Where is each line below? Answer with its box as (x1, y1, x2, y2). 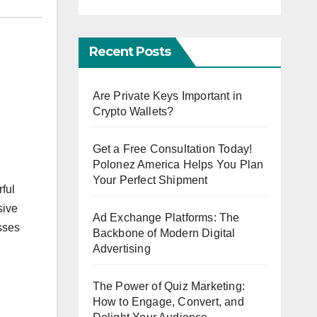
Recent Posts (88, 44, 171, 59)
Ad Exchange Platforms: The (92, 212, 240, 224)
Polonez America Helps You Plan (92, 158, 264, 171)
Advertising (92, 243, 151, 255)
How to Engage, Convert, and (92, 296, 244, 308)
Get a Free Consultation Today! (92, 143, 253, 155)
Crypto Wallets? (92, 105, 174, 117)
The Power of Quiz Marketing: (92, 280, 246, 292)
